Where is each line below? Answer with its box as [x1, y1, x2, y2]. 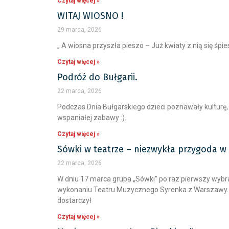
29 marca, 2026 [57, 26, 102, 33]
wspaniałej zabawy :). [57, 113, 126, 122]
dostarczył [57, 196, 91, 204]
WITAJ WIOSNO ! [57, 10, 124, 21]
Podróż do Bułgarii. [57, 72, 138, 83]
